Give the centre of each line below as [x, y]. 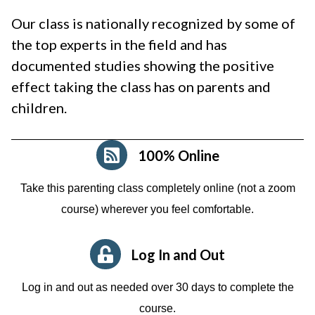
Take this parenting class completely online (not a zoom [157, 188]
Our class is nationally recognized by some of [153, 23]
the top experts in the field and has [119, 44]
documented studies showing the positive [143, 65]
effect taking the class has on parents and [141, 86]
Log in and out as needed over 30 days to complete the [157, 287]
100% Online [178, 155]
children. [39, 107]
